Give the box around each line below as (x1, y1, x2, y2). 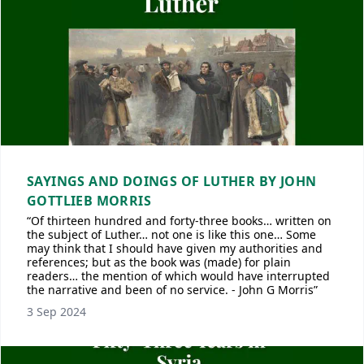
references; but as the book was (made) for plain (27, 254, 291, 270)
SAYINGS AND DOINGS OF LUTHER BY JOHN (27, 172, 317, 190)
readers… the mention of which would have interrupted (27, 268, 330, 284)
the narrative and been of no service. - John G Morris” (27, 282, 318, 297)
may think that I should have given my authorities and (27, 240, 323, 256)
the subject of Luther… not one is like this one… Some (27, 227, 316, 242)
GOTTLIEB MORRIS (27, 192, 151, 210)
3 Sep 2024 (27, 304, 86, 319)
